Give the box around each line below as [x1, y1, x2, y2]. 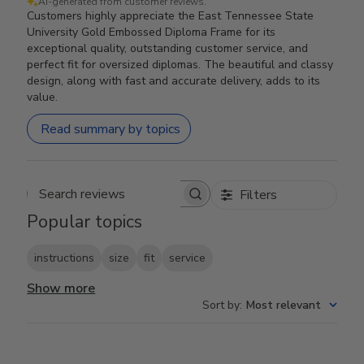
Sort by [201, 297, 240, 314]
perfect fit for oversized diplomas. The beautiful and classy [27, 57, 334, 72]
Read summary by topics [41, 119, 181, 138]
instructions [34, 250, 95, 266]
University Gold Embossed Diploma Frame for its [27, 24, 276, 40]
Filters [239, 186, 277, 204]
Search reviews [117, 193, 204, 210]
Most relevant [245, 297, 321, 314]
